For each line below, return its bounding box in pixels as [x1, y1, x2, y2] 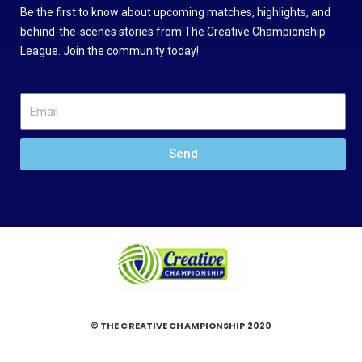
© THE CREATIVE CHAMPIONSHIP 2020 [90, 318, 272, 332]
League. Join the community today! [20, 44, 199, 58]
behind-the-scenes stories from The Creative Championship [20, 25, 326, 39]
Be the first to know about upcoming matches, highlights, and [20, 6, 330, 19]
